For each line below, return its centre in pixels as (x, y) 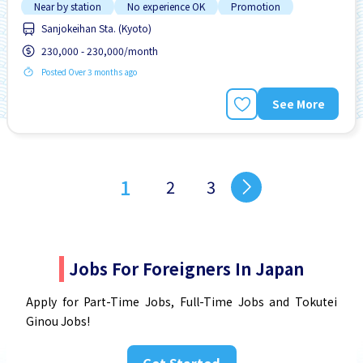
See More (298, 103)
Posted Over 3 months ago (89, 72)
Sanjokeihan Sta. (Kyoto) (96, 28)
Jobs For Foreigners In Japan (186, 269)
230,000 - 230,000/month (100, 51)
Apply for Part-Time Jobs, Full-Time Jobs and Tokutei (181, 302)
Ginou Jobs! (58, 321)
